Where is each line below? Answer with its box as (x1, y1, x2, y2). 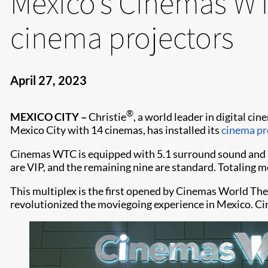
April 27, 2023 (10, 73, 87, 87)
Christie (89, 110, 126, 123)
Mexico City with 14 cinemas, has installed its (10, 123, 221, 136)
